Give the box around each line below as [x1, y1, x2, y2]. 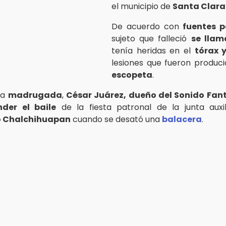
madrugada [8, 89, 62, 101]
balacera [162, 113, 202, 125]
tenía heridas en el [111, 44, 195, 56]
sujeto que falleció [111, 32, 191, 44]
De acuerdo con [111, 20, 183, 32]
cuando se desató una [71, 113, 162, 125]
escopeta [111, 69, 152, 81]
